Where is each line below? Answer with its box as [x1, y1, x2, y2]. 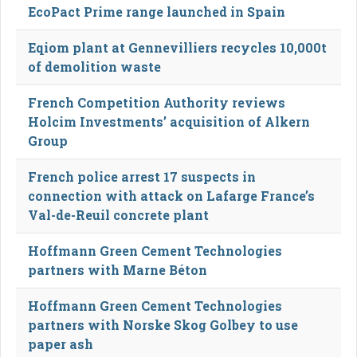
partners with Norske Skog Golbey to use [28, 316, 298, 333]
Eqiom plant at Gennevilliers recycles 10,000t [28, 38, 327, 56]
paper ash [28, 335, 93, 352]
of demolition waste [28, 57, 161, 75]
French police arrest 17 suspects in [28, 167, 256, 185]
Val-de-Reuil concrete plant [28, 206, 209, 223]
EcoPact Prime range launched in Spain [28, 2, 285, 20]
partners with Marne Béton [28, 261, 207, 278]
